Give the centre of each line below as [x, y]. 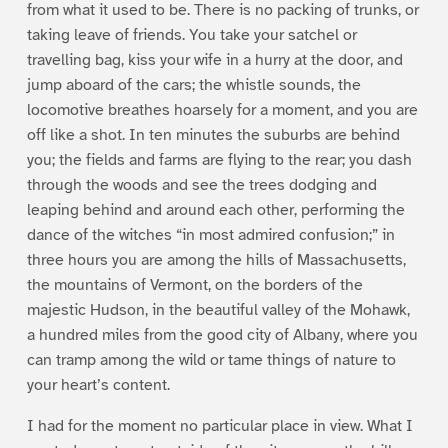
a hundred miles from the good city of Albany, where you [222, 334]
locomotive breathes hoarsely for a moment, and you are [222, 109]
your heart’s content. [98, 384]
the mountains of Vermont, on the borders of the [194, 284]
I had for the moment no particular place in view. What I [219, 425]
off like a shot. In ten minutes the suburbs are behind [213, 134]
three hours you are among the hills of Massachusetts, [216, 259]
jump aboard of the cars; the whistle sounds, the [193, 84]
